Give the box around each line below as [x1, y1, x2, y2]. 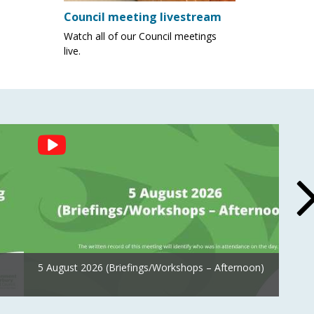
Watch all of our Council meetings [64, 29, 217, 43]
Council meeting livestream [64, 8, 221, 25]
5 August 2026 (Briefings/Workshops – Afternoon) [38, 260, 264, 274]
